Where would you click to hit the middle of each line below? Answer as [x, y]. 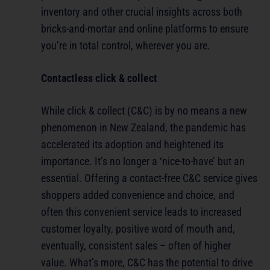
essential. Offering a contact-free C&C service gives [149, 178]
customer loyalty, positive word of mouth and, [138, 229]
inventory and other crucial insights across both [142, 12]
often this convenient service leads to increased [141, 212]
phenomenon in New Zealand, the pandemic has [143, 128]
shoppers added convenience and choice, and [138, 195]
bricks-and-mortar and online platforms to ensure [145, 29]
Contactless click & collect [99, 78]
